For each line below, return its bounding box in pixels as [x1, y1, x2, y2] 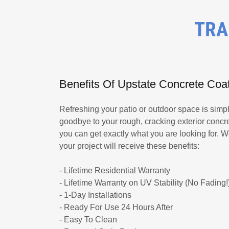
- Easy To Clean [59, 215, 117, 224]
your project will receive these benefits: [59, 141, 201, 150]
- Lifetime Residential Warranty [59, 166, 170, 175]
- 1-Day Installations [59, 190, 131, 199]
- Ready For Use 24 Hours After [59, 202, 173, 212]
